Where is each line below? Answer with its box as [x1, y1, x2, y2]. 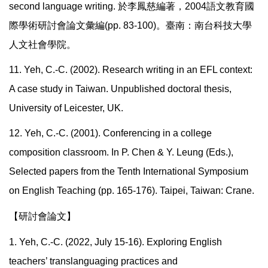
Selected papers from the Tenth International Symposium [9, 166, 248, 177]
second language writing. [9, 1, 118, 12]
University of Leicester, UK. [9, 103, 123, 114]
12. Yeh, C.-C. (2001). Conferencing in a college [9, 128, 212, 139]
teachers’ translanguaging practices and [9, 256, 178, 267]
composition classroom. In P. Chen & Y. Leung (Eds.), [9, 147, 233, 158]
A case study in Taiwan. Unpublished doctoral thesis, [9, 84, 232, 95]
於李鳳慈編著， [118, 1, 185, 12]
